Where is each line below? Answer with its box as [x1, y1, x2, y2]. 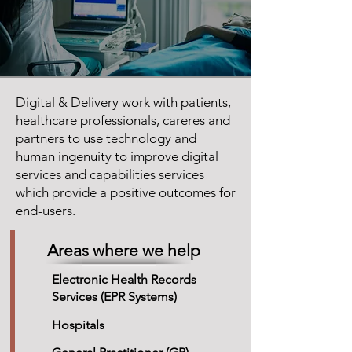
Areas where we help [46, 240, 200, 260]
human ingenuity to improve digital [16, 148, 218, 164]
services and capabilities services [16, 167, 204, 182]
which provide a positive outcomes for [16, 185, 236, 200]
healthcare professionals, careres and [16, 112, 230, 128]
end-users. [16, 203, 75, 218]
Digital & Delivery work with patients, [16, 94, 231, 110]
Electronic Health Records [52, 272, 196, 287]
